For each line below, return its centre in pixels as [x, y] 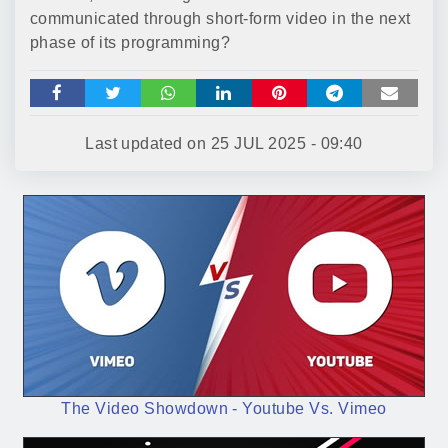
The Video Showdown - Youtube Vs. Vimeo [224, 408]
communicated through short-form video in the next [220, 18]
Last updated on [148, 143]
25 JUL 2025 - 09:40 [286, 143]
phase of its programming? [130, 42]
